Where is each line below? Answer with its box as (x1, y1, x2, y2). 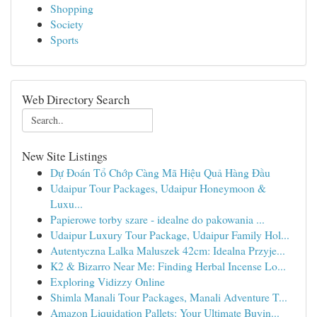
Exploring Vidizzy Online (50, 274, 165, 289)
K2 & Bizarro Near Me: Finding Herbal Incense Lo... (50, 258, 286, 273)
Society (50, 16, 83, 31)
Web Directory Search (22, 91, 129, 108)
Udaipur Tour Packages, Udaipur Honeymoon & (50, 180, 266, 195)
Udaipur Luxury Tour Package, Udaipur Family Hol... (50, 227, 289, 242)
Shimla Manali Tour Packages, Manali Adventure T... (50, 289, 287, 304)
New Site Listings (22, 148, 108, 164)
